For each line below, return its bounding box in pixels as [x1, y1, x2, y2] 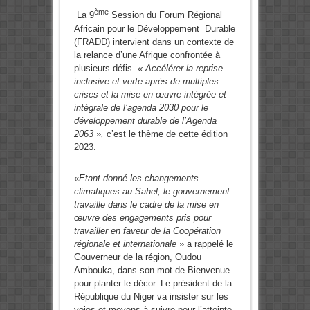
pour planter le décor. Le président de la [73, 277, 232, 289]
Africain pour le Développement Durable [73, 23, 235, 34]
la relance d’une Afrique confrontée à [73, 49, 220, 60]
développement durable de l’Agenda [73, 115, 217, 126]
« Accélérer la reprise [137, 62, 223, 73]
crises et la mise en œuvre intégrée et [73, 89, 226, 100]
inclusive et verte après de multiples [73, 75, 219, 86]
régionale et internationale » [73, 238, 184, 249]
